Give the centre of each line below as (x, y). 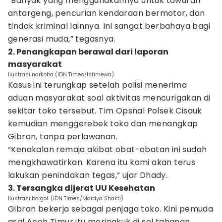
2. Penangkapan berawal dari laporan (88, 52)
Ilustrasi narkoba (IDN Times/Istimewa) (61, 74)
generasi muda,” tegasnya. (62, 39)
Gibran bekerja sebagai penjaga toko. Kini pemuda (111, 209)
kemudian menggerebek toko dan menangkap (103, 124)
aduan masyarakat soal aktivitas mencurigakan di (109, 98)
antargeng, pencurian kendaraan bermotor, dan (107, 13)
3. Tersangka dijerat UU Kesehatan (82, 188)
